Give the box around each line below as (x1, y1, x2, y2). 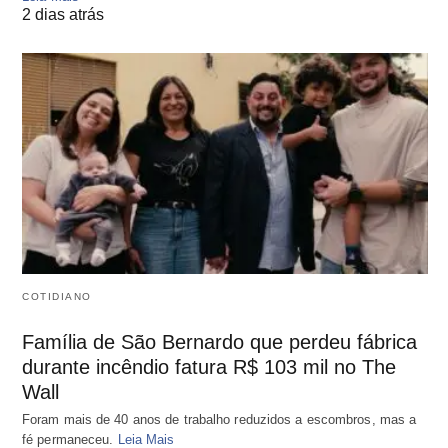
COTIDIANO (22, 290, 92, 302)
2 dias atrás (22, 6, 104, 24)
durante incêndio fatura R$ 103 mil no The (22, 355, 396, 378)
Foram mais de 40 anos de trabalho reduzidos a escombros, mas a (22, 411, 417, 427)
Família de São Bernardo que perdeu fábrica (22, 330, 417, 353)
